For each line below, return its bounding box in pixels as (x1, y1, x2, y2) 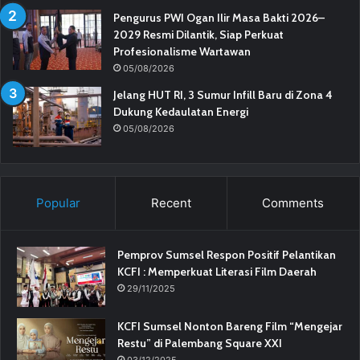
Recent (150, 194, 191, 211)
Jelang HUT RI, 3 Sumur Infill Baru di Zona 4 (113, 87, 333, 102)
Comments (262, 194, 325, 211)
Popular (35, 194, 80, 211)
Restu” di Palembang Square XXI (117, 335, 282, 350)
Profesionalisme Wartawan (113, 43, 251, 59)
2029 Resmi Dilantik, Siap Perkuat (113, 27, 284, 42)
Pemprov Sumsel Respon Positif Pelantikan (117, 247, 336, 262)
